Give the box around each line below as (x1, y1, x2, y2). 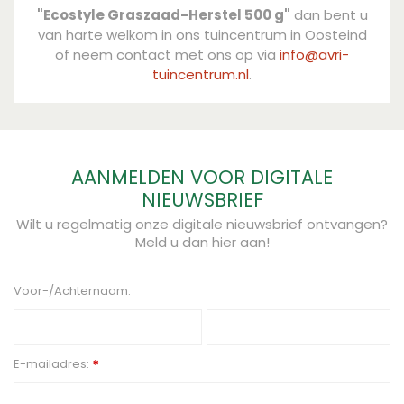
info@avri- (280, 45, 349, 64)
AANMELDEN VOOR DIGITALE (71, 164, 333, 190)
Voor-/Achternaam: (14, 282, 131, 299)
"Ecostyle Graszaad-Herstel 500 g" (36, 5, 290, 24)
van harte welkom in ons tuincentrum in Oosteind (37, 25, 367, 44)
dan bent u (289, 5, 368, 24)
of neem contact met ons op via (55, 45, 280, 64)
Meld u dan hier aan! (134, 233, 270, 252)
